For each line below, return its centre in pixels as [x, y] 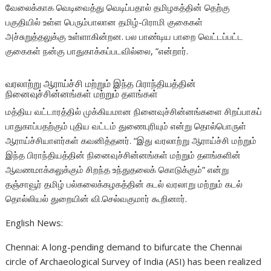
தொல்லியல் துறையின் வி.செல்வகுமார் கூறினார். [96, 199]
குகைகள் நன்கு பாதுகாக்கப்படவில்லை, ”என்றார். [97, 51]
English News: [34, 223]
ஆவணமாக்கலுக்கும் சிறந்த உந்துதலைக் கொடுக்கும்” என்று [117, 170]
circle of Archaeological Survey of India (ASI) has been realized [134, 262]
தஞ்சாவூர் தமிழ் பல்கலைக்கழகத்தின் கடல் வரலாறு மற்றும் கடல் [124, 184]
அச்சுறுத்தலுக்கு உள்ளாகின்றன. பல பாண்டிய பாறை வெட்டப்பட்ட [125, 37]
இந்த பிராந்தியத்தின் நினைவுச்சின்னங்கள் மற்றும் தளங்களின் [123, 155]
